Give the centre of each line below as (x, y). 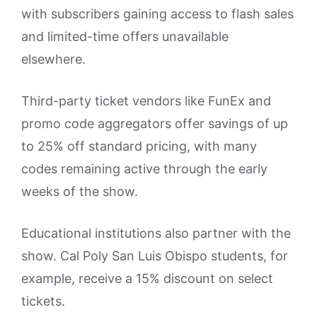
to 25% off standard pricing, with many (139, 146)
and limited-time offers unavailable (125, 36)
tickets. (43, 301)
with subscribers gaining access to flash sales (157, 13)
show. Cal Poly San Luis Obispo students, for (155, 255)
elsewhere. (53, 59)
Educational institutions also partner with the (156, 233)
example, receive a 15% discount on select (147, 278)
